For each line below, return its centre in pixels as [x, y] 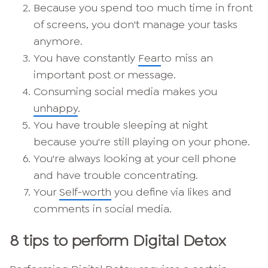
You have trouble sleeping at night [121, 125]
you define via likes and [171, 192]
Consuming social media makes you [125, 92]
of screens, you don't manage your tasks [135, 25]
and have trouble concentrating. [116, 176]
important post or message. [105, 75]
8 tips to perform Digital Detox [118, 241]
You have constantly [86, 58]
